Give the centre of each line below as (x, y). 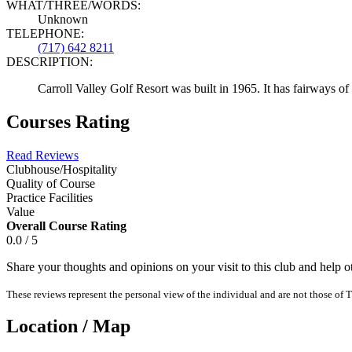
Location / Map (68, 326)
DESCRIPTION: (49, 61)
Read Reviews (42, 155)
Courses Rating (68, 121)
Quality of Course (51, 183)
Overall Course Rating (66, 225)
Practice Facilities (49, 197)
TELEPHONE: (45, 33)
